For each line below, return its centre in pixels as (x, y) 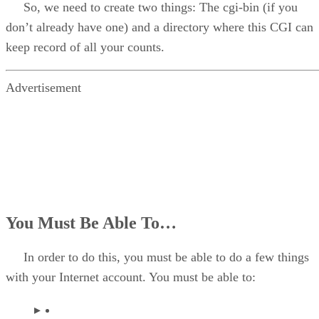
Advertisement (43, 87)
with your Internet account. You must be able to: (131, 277)
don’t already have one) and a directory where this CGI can (159, 27)
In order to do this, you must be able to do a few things (157, 257)
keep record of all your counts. (85, 47)
